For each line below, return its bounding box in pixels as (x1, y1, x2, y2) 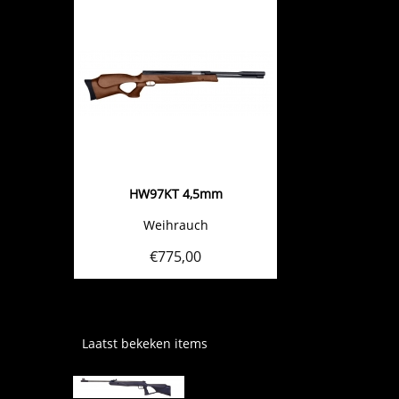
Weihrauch (142, 216, 208, 233)
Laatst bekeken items (82, 335, 208, 353)
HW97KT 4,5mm (128, 184, 223, 202)
